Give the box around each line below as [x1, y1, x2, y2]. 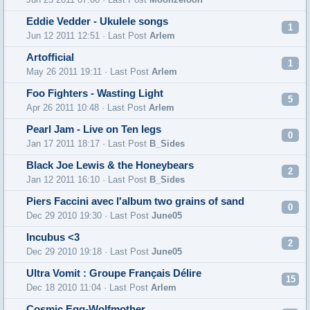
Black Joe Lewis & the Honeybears [26, 160, 194, 171]
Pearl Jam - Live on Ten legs [26, 124, 161, 135]
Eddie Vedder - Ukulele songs [26, 16, 168, 27]
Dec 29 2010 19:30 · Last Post [26, 210, 152, 221]
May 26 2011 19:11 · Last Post [26, 66, 152, 77]
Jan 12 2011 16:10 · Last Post [26, 174, 149, 185]
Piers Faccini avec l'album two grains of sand [26, 196, 244, 207]
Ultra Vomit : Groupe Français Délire [26, 268, 201, 279]
